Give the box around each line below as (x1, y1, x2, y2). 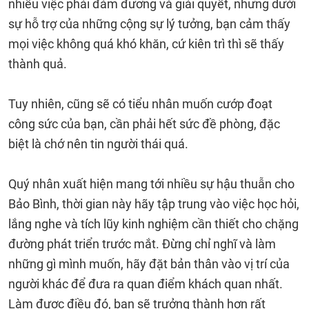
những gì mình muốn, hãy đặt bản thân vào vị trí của (8, 257, 290, 271)
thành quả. (8, 57, 67, 71)
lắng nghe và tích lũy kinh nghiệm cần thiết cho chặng (8, 217, 299, 231)
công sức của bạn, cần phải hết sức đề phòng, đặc (8, 117, 280, 131)
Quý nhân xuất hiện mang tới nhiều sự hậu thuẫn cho (8, 177, 295, 191)
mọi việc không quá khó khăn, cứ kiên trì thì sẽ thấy (8, 37, 284, 51)
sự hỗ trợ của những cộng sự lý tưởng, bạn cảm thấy (8, 17, 290, 31)
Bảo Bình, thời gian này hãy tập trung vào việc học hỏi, (8, 197, 299, 211)
